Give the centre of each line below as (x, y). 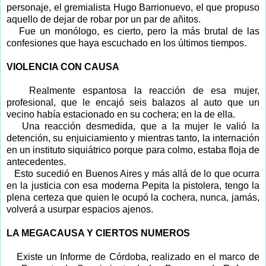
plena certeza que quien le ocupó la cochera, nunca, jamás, (133, 197)
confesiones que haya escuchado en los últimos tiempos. (126, 43)
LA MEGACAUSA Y (50, 233)
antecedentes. (36, 161)
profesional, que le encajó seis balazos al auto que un (133, 102)
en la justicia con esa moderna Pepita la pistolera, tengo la (133, 185)
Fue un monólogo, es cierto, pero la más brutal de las (139, 31)
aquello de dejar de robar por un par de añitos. (104, 19)
